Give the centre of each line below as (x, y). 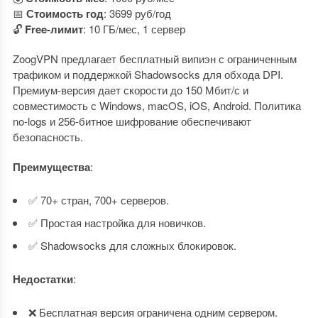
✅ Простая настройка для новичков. (117, 223)
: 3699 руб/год (137, 13)
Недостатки (43, 279)
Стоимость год (65, 13)
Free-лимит (54, 29)
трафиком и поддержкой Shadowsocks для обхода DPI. (148, 74)
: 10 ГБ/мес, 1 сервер (134, 29)
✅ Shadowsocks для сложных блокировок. (132, 245)
